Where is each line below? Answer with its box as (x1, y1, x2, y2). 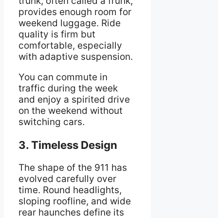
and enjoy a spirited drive (18, 93, 130, 105)
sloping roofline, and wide (18, 196, 131, 207)
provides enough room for (18, 6, 131, 18)
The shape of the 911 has (18, 162, 127, 174)
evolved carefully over (18, 173, 116, 185)
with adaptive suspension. (18, 51, 133, 62)
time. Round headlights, (18, 184, 122, 196)
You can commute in (18, 71, 108, 83)
